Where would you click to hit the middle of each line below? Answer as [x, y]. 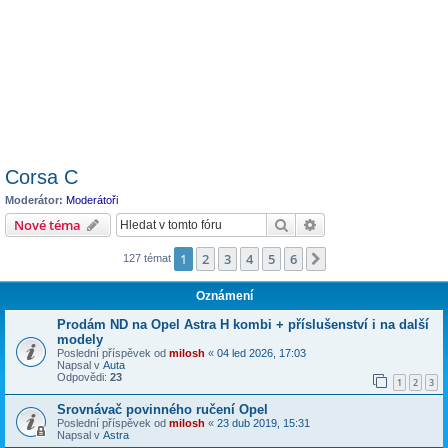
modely [80, 339]
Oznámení [224, 295]
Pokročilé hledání [372, 223]
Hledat [310, 223]
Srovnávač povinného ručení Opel [162, 410]
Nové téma [47, 224]
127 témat [148, 257]
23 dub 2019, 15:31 [263, 423]
